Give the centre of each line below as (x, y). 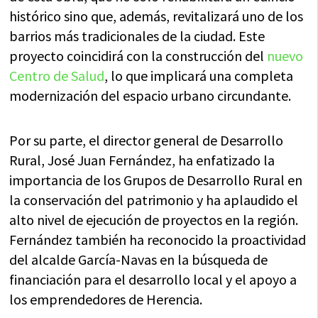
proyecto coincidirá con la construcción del (138, 56)
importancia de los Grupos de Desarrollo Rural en (156, 180)
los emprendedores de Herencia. (106, 299)
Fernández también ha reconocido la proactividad (158, 240)
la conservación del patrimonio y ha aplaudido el (154, 200)
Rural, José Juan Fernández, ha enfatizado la (142, 160)
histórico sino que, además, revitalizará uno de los (157, 16)
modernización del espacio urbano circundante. (150, 95)
